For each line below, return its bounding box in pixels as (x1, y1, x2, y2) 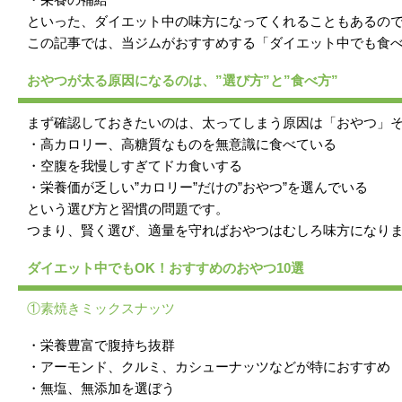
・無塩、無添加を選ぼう (27, 380, 175, 397)
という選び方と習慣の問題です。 (27, 201, 229, 217)
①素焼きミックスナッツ (27, 301, 175, 317)
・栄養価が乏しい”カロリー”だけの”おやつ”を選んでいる (27, 179, 368, 196)
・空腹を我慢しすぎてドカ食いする (27, 158, 242, 174)
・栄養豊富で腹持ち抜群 (27, 337, 175, 354)
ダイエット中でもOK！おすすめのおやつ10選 (27, 260, 304, 276)
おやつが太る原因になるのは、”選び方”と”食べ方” (27, 73, 338, 89)
